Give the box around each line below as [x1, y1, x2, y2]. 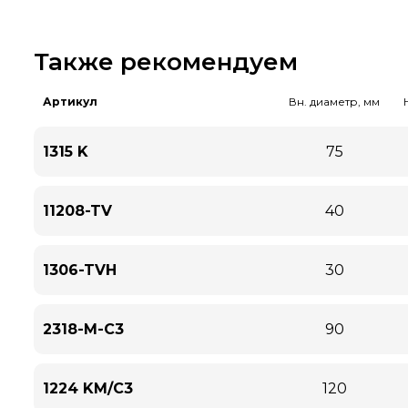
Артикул [43, 95, 97, 108]
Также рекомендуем [34, 47, 298, 76]
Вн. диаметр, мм [289, 95, 380, 108]
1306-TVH [43, 261, 117, 279]
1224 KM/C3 [43, 380, 133, 397]
